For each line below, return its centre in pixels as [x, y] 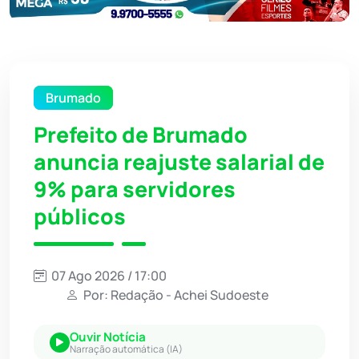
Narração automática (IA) [126, 349]
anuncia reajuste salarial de [179, 161]
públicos [80, 216]
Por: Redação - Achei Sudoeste [175, 294]
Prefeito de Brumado [141, 134]
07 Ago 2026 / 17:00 [108, 275]
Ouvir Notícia [108, 337]
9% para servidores [135, 189]
